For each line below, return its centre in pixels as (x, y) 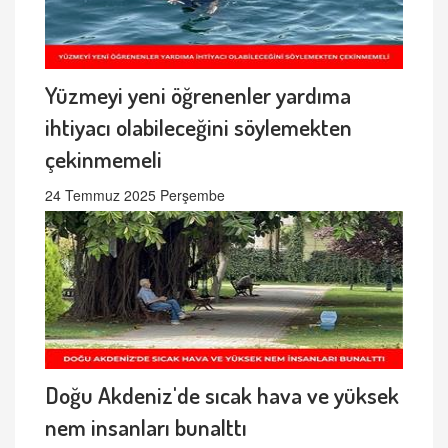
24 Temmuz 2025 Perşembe (135, 194)
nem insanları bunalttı (146, 426)
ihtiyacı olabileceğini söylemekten (198, 126)
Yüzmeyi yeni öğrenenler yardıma (198, 94)
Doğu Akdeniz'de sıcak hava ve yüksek (222, 394)
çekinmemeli (103, 158)
